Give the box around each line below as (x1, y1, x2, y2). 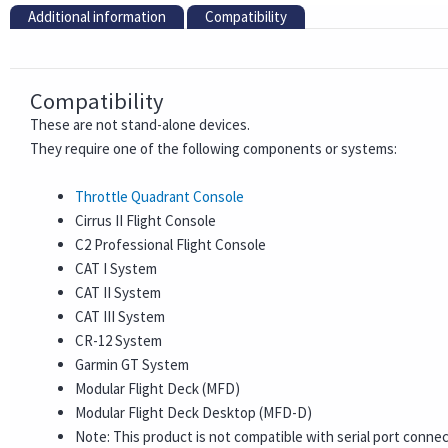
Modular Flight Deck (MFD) (75, 378, 240, 398)
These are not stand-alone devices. (30, 114, 250, 134)
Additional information (28, 6, 166, 26)
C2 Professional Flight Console (75, 234, 266, 254)
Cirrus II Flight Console (75, 210, 216, 230)
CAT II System (75, 282, 161, 302)
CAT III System (75, 306, 165, 326)
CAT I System (75, 258, 157, 278)
